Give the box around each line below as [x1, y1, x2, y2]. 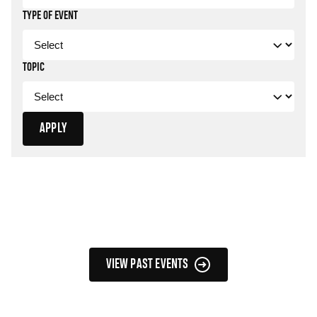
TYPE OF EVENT [23, 11, 78, 21]
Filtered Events [11, 248, 73, 258]
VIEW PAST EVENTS [105, 258, 189, 270]
